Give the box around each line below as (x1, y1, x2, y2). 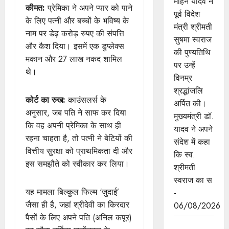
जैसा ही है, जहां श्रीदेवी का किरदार (26, 199, 129, 211)
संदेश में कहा (173, 136, 210, 148)
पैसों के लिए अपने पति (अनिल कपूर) (26, 212, 132, 224)
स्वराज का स (173, 174, 212, 186)
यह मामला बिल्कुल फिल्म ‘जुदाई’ (26, 186, 119, 198)
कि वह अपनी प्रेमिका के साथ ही (26, 120, 121, 132)
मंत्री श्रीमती (173, 21, 212, 33)
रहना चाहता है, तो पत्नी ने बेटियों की (26, 132, 132, 145)
